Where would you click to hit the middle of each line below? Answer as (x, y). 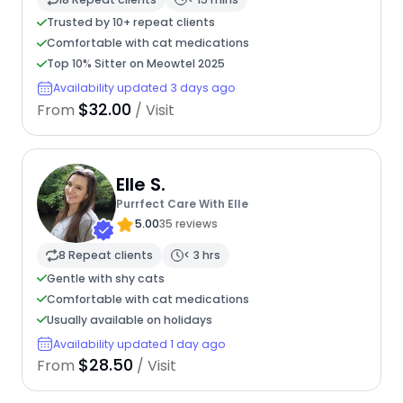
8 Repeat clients (105, 255)
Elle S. (140, 185)
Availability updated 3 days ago (144, 88)
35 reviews (188, 224)
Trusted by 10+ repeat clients (130, 22)
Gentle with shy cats (105, 278)
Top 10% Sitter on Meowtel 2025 (135, 64)
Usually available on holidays (129, 319)
